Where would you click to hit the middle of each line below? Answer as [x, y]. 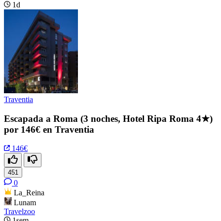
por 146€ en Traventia [49, 129]
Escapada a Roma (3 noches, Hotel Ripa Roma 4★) [108, 118]
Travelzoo [19, 212]
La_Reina [29, 193]
